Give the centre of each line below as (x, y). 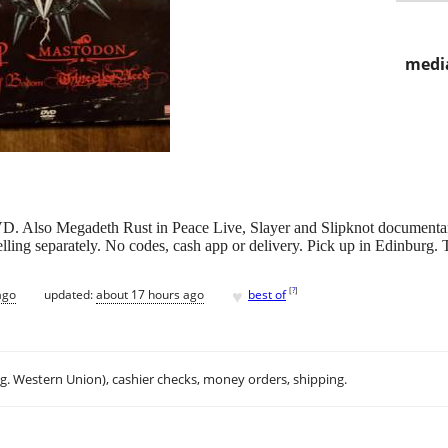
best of (267, 294)
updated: (70, 294)
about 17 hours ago (150, 294)
